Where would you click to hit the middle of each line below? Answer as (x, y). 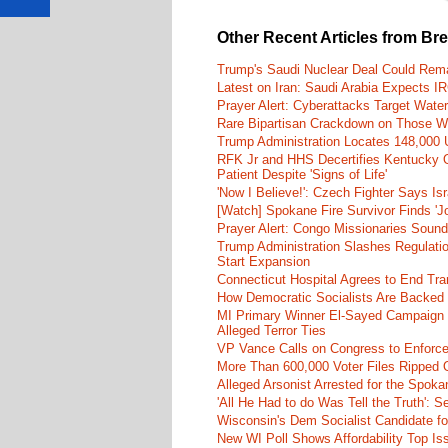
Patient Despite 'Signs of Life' (302, 175)
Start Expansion (263, 262)
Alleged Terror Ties (271, 331)
